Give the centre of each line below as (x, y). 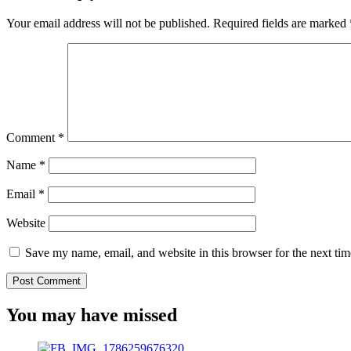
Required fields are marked (281, 23)
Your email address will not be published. (108, 23)
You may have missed (92, 315)
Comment (32, 138)
